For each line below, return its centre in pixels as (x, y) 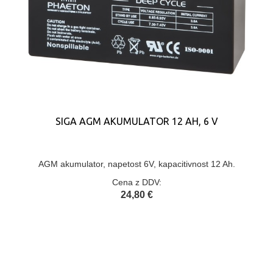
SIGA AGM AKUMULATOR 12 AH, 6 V (136, 121)
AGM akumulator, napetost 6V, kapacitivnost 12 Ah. (136, 164)
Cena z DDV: (136, 182)
